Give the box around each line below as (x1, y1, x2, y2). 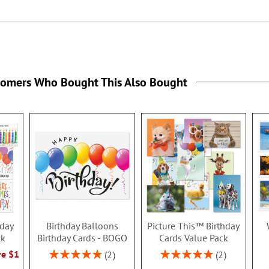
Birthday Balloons (46, 220, 118, 232)
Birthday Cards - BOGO (37, 232, 127, 244)
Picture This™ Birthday (147, 220, 240, 232)
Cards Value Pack (159, 232, 228, 244)
